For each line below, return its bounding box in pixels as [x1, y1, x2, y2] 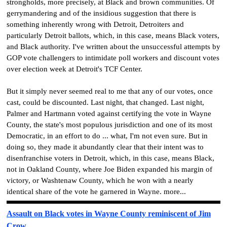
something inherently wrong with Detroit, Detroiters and [7, 20, 184, 28]
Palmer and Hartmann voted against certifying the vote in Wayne [7, 109, 211, 118]
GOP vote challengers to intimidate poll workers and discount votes [7, 53, 219, 62]
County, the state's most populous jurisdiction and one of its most [7, 120, 212, 129]
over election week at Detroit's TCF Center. [7, 64, 142, 73]
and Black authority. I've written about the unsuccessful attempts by [7, 42, 220, 51]
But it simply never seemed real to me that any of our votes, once [7, 87, 213, 95]
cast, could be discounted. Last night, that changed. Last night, [7, 98, 204, 106]
